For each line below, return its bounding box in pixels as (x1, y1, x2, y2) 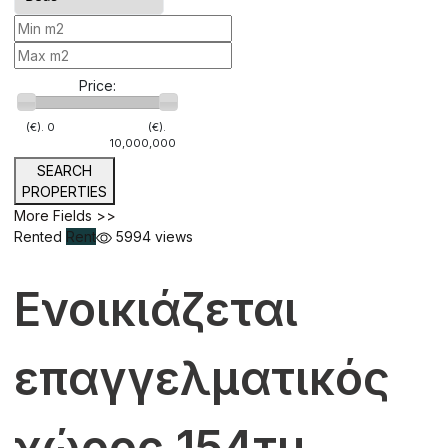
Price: (79, 77, 116, 95)
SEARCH (37, 161, 92, 179)
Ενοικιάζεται (14, 280, 298, 337)
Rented (14, 227, 66, 245)
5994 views (112, 227, 193, 245)
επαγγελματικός (14, 349, 390, 406)
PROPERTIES (22, 182, 107, 200)
